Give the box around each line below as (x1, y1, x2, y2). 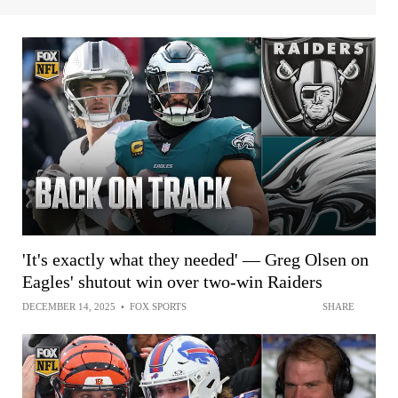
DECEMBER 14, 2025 (22, 300, 115, 312)
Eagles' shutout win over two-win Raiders (22, 271, 322, 291)
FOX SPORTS (130, 300, 187, 312)
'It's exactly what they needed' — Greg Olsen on (22, 249, 369, 269)
